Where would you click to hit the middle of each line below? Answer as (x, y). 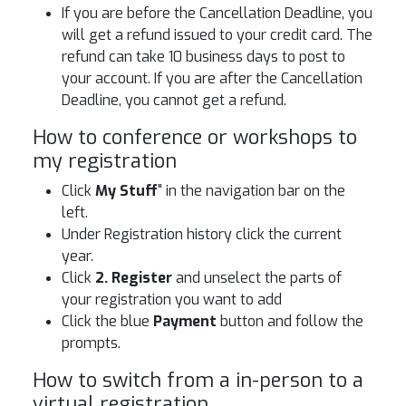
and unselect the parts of (257, 278)
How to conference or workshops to (195, 137)
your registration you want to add (172, 300)
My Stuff (126, 191)
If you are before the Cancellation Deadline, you (217, 13)
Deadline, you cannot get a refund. (174, 100)
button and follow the (290, 321)
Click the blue (107, 321)
